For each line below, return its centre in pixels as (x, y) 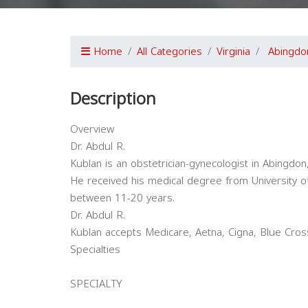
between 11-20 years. (122, 198)
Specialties (95, 250)
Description (113, 99)
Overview (92, 129)
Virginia (233, 52)
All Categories (169, 52)
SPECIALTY (96, 284)
